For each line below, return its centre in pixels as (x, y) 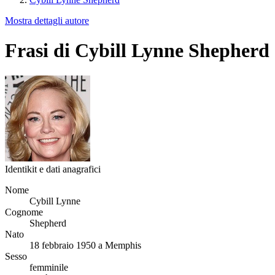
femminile (49, 267)
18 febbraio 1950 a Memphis (85, 245)
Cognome (24, 212)
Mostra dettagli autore (47, 21)
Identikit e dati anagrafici (53, 169)
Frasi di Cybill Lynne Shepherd (137, 51)
